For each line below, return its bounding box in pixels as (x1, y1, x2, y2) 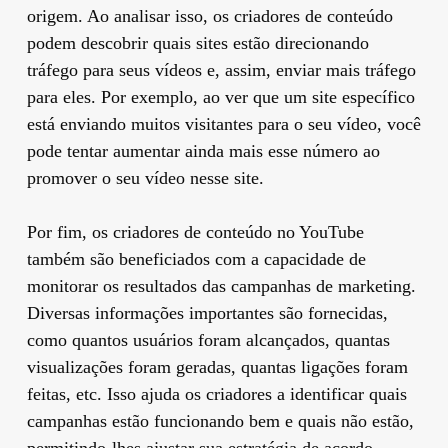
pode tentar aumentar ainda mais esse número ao (26, 140, 380, 161)
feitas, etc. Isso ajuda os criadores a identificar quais (26, 383, 407, 404)
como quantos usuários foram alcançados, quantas (26, 329, 390, 350)
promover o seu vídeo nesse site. (26, 167, 264, 188)
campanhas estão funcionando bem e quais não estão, (26, 410, 414, 431)
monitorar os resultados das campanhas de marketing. (26, 275, 416, 296)
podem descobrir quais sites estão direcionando (26, 32, 369, 53)
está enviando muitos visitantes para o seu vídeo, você (26, 113, 421, 134)
